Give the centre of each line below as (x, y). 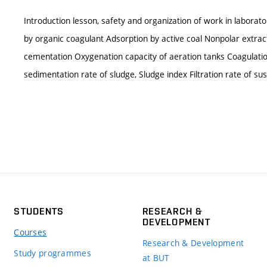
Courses (30, 232)
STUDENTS (39, 211)
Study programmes (52, 253)
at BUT (156, 257)
